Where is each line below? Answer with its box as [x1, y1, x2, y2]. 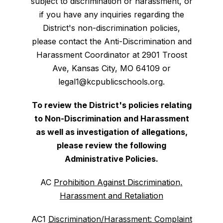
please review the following [57, 140, 166, 150]
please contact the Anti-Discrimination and [31, 36, 192, 46]
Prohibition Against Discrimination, [54, 177, 183, 187]
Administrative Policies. [65, 154, 158, 164]
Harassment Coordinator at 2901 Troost [36, 50, 187, 60]
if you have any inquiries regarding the [39, 9, 184, 19]
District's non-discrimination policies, [43, 23, 180, 33]
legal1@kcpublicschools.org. [58, 77, 165, 87]
